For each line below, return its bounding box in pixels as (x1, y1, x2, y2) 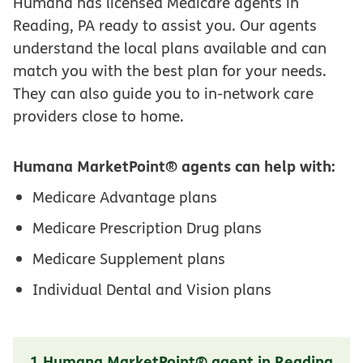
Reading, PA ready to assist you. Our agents (13, 15, 317, 36)
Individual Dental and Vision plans (32, 278, 271, 300)
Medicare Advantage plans (32, 186, 217, 207)
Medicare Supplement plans (32, 247, 225, 269)
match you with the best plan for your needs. (13, 60, 327, 81)
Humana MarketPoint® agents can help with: (13, 154, 335, 177)
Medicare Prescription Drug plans (32, 216, 262, 238)
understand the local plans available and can (13, 37, 327, 58)
